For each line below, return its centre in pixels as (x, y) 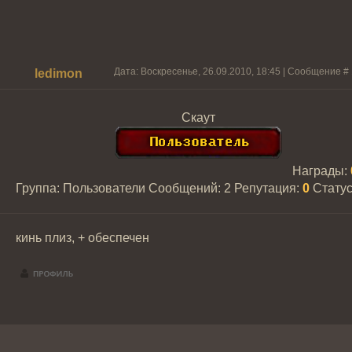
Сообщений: (186, 188)
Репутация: (268, 188)
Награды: (321, 171)
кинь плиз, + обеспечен (82, 238)
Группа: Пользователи (81, 188)
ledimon (59, 73)
